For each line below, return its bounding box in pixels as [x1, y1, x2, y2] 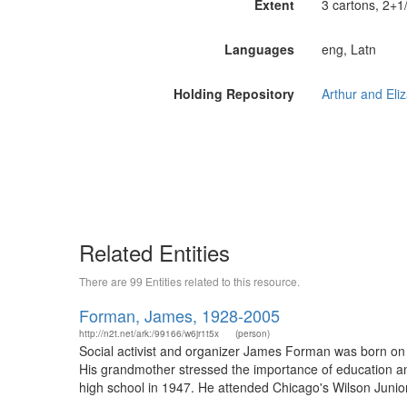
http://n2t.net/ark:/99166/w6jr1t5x [79, 327, 219, 340]
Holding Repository [173, 84, 294, 103]
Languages [223, 40, 294, 58]
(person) [235, 327, 270, 340]
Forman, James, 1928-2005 [79, 303, 280, 327]
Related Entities [79, 236, 230, 268]
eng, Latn [321, 40, 376, 58]
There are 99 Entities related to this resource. [79, 273, 300, 289]
